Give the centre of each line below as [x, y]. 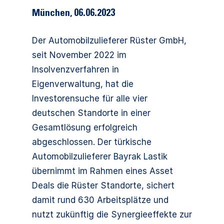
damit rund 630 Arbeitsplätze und [100, 200]
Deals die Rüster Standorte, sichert [103, 185]
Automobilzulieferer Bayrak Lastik [100, 156]
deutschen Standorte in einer [91, 113]
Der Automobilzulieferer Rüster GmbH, [109, 40]
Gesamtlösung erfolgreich [85, 127]
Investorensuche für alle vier [90, 98]
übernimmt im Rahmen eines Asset [102, 171]
